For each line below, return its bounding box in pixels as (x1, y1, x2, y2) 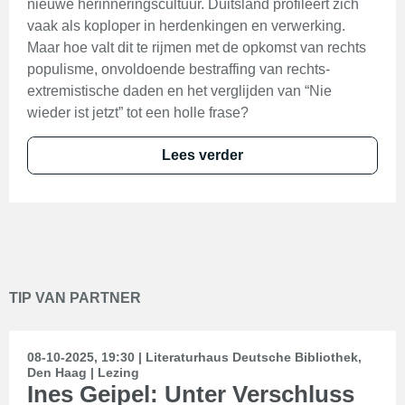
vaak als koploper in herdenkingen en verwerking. (27, 18, 345, 33)
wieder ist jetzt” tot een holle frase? (27, 105, 249, 120)
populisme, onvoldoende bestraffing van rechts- (27, 61, 330, 77)
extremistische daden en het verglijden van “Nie (27, 83, 332, 99)
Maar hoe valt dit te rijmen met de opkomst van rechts (27, 40, 366, 55)
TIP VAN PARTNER (9, 290, 141, 306)
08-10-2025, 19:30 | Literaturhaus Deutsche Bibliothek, (27, 350, 362, 364)
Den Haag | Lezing (27, 365, 139, 380)
